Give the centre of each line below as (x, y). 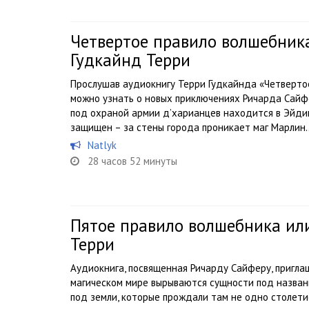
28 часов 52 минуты (132, 161)
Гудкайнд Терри (130, 60)
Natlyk (102, 146)
